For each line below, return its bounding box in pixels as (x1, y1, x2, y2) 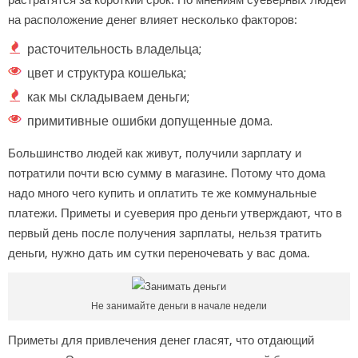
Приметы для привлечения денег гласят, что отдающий (8, 332, 314, 348)
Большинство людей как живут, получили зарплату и (8, 145, 301, 161)
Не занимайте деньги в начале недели (91, 300, 267, 312)
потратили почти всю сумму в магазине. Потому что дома (8, 165, 325, 181)
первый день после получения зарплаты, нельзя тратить (8, 225, 322, 241)
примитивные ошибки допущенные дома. (27, 113, 272, 129)
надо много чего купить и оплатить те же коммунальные (8, 185, 316, 201)
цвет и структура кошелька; (27, 65, 186, 81)
